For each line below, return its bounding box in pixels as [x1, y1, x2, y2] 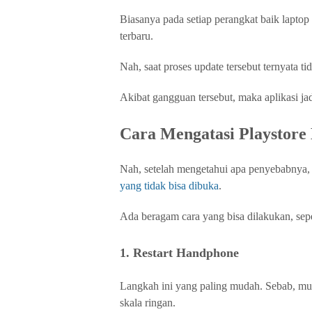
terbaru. [120, 30, 153, 42]
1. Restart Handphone [120, 246, 239, 260]
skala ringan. [120, 297, 175, 309]
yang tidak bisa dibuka [120, 180, 219, 192]
